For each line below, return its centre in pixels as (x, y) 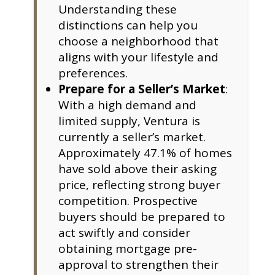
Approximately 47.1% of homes (145, 153)
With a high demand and (127, 105)
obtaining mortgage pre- (127, 249)
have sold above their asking (137, 169)
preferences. (93, 73)
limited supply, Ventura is (129, 121)
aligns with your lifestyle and (138, 57)
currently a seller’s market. (132, 137)
